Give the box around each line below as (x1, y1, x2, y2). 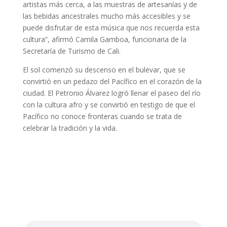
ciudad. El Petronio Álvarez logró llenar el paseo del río (22, 88, 201, 98)
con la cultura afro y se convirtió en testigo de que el (22, 100, 195, 110)
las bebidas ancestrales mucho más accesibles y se (22, 11, 191, 21)
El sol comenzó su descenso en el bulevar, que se (22, 65, 185, 75)
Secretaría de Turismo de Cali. (22, 46, 121, 56)
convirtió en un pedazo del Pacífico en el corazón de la (22, 77, 202, 87)
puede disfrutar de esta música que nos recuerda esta (22, 23, 200, 33)
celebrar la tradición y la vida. (22, 123, 119, 133)
